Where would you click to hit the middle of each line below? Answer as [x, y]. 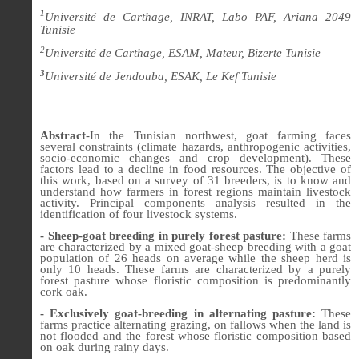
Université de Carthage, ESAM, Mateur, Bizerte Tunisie [183, 53]
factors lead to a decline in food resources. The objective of [196, 169]
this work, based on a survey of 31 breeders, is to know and [196, 180]
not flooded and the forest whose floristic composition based [196, 336]
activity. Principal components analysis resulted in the [196, 202]
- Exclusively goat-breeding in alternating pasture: [178, 314]
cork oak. [64, 292]
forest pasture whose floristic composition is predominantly [196, 281]
